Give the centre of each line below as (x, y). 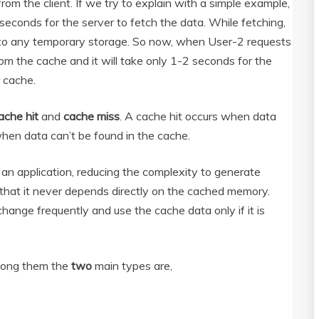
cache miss (91, 116)
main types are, (134, 266)
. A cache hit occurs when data (198, 116)
